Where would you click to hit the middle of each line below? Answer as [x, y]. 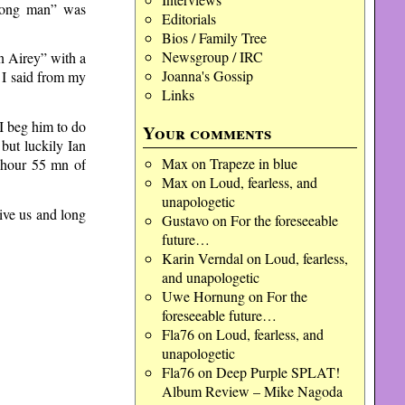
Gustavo [185, 220]
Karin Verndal [202, 258]
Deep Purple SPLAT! [278, 372]
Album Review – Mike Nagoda [252, 391]
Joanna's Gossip [207, 75]
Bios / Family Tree [214, 38]
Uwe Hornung [203, 296]
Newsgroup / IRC [212, 57]
